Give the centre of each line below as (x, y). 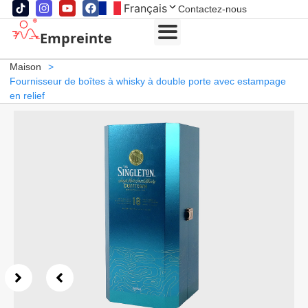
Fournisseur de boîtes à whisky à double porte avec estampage (147, 81)
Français (145, 8)
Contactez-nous (212, 9)
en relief (27, 96)
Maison (25, 67)
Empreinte (76, 38)
